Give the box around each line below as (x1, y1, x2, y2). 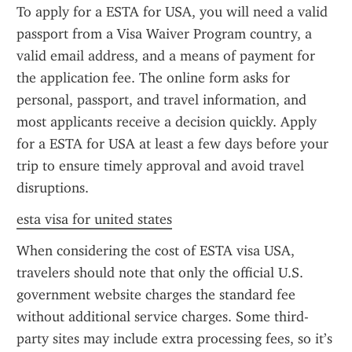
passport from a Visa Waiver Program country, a (16, 25, 312, 42)
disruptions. (16, 179, 89, 196)
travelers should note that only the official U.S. (16, 264, 303, 281)
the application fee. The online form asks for (16, 69, 290, 86)
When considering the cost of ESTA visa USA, (16, 242, 295, 259)
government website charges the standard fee (16, 286, 295, 303)
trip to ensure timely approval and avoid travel (16, 157, 304, 174)
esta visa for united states (16, 211, 172, 228)
